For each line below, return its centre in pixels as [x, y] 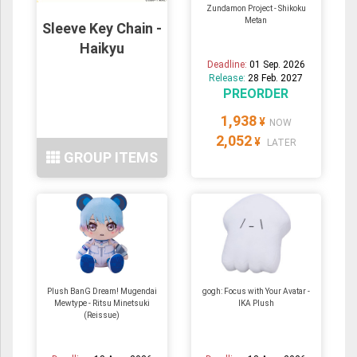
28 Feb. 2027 [276, 78]
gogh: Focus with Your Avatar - [256, 291]
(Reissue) [102, 315]
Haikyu [102, 48]
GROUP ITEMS [109, 158]
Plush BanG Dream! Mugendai [102, 291]
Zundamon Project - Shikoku [256, 8]
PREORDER [256, 93]
